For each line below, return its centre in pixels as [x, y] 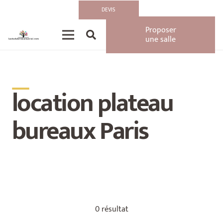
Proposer [161, 30]
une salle [161, 40]
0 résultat [111, 210]
